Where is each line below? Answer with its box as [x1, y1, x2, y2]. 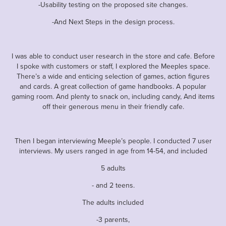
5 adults [100, 162, 126, 173]
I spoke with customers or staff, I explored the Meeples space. [16, 61, 210, 71]
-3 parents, [96, 214, 130, 224]
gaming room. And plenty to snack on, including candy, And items [11, 91, 215, 101]
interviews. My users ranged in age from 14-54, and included [19, 145, 207, 156]
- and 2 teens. [91, 180, 135, 190]
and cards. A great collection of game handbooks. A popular [20, 81, 206, 91]
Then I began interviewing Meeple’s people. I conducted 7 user [14, 135, 212, 146]
